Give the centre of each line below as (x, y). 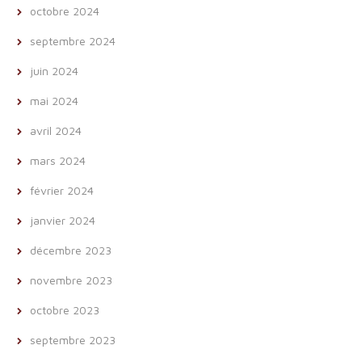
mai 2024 (54, 101)
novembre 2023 (71, 280)
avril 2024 (56, 130)
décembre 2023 (71, 250)
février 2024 (62, 190)
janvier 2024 (63, 220)
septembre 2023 (73, 340)
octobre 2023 (65, 310)
